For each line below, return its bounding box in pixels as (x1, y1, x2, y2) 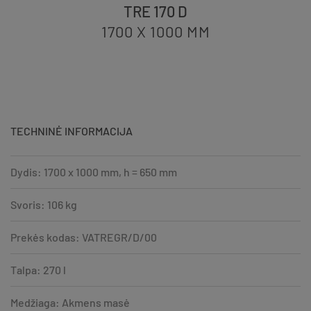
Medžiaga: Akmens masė (10, 295, 130, 309)
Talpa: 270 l (10, 262, 66, 276)
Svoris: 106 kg (10, 197, 77, 211)
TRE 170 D (124, 1, 187, 20)
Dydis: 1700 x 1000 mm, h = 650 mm (10, 165, 177, 178)
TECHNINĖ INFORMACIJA (10, 124, 133, 137)
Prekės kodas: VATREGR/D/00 (10, 230, 157, 244)
